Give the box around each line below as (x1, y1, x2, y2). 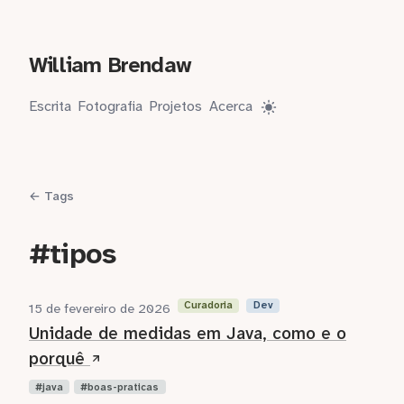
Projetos (149, 96, 203, 115)
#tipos (29, 235, 116, 272)
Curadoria (184, 298, 234, 313)
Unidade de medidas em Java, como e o (29, 321, 346, 344)
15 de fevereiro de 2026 (29, 299, 170, 317)
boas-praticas (87, 380, 160, 394)
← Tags (29, 188, 74, 204)
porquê (29, 346, 90, 370)
